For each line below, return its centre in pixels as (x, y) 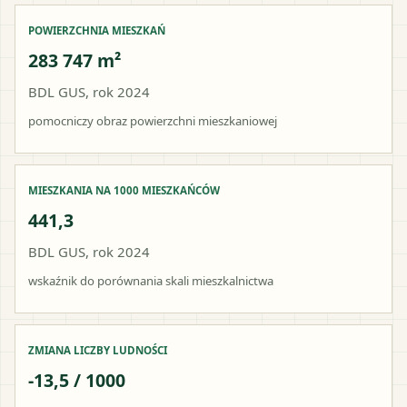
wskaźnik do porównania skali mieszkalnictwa (151, 280)
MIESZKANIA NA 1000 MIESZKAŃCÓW (124, 190)
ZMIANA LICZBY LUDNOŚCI (98, 350)
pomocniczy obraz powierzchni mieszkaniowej (153, 120)
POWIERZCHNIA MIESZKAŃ (97, 30)
